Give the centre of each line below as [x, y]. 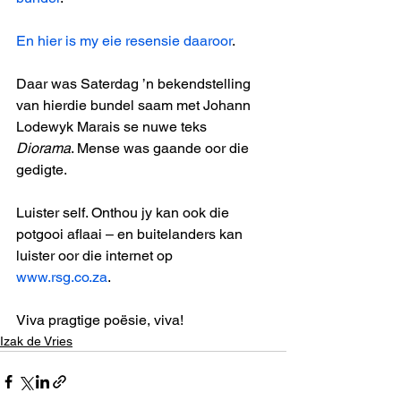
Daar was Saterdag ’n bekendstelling [135, 84]
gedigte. [42, 170]
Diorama [43, 148]
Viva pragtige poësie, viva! [100, 320]
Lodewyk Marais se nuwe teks [113, 127]
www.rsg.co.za [62, 277]
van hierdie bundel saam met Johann [135, 105]
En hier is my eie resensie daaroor [124, 41]
